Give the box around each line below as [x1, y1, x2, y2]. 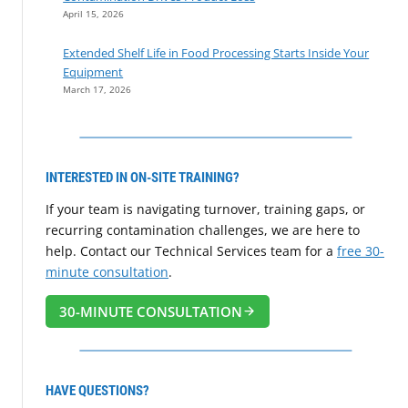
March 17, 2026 [63, 82, 132, 96]
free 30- [337, 241, 384, 260]
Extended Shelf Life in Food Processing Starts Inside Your [63, 44, 370, 61]
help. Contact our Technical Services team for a [46, 241, 337, 260]
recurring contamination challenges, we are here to [46, 220, 360, 239]
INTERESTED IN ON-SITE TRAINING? [46, 168, 240, 186]
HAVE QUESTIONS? [46, 382, 149, 399]
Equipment [63, 63, 124, 80]
